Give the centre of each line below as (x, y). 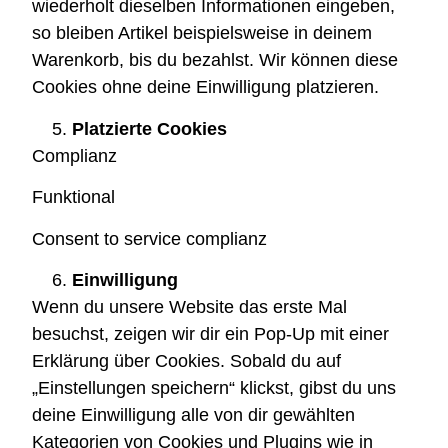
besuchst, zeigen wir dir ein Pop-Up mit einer (211, 333)
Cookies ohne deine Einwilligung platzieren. (206, 87)
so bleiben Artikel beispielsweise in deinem (202, 33)
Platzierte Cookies (150, 128)
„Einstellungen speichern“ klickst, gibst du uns (214, 387)
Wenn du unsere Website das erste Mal (190, 306)
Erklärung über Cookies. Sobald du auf (187, 360)
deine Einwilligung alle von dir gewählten (194, 414)
